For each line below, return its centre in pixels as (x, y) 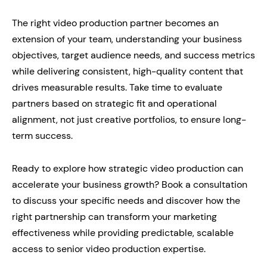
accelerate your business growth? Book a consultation (130, 184)
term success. (42, 136)
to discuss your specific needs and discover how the (126, 201)
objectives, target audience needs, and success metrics (133, 55)
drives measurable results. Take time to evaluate (117, 87)
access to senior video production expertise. (109, 249)
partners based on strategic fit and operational (114, 103)
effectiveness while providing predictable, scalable (123, 233)
